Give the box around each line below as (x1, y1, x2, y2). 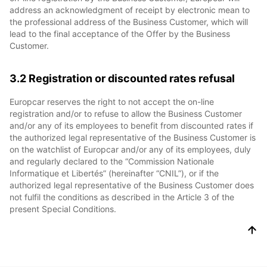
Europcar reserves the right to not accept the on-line (10, 97, 214, 107)
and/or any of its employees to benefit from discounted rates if (10, 120, 253, 131)
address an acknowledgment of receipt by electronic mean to (10, 5, 250, 15)
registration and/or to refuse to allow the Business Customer (10, 108, 242, 119)
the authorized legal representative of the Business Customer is (10, 132, 256, 142)
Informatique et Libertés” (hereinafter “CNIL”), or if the (10, 168, 219, 178)
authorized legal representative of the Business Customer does (10, 180, 254, 190)
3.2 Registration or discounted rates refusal (10, 72, 235, 85)
